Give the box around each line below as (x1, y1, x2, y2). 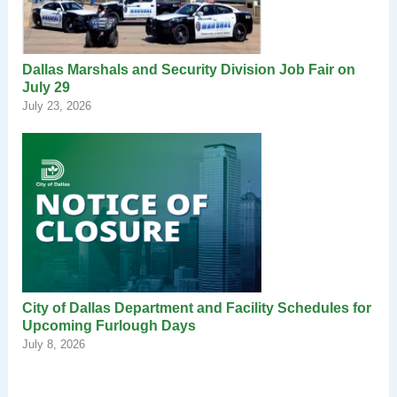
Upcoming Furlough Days (21, 317, 196, 333)
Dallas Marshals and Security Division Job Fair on (21, 61, 355, 77)
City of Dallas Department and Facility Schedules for (21, 300, 371, 315)
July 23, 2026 (21, 98, 91, 113)
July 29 (21, 79, 70, 95)
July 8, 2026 (21, 337, 85, 351)
